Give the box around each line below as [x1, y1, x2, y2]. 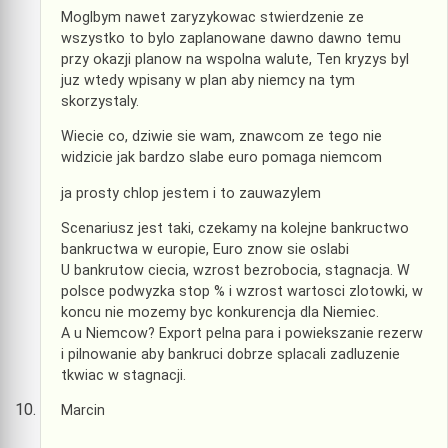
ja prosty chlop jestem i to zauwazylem [61, 184, 321, 202]
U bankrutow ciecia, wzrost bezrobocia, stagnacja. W [61, 261, 410, 279]
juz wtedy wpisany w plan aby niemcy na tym [61, 71, 355, 89]
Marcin [61, 402, 105, 420]
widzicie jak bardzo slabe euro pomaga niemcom [61, 149, 382, 167]
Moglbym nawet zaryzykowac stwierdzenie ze [61, 8, 364, 26]
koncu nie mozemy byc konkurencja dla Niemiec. [61, 303, 379, 321]
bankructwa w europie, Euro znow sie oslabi [61, 240, 349, 258]
